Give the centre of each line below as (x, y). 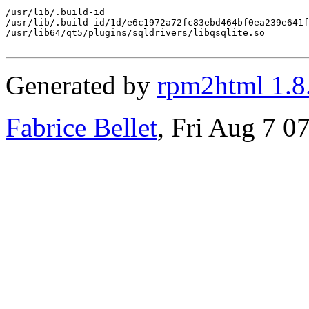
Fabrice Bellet (81, 127)
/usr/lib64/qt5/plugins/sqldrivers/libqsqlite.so (135, 32)
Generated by (81, 85)
